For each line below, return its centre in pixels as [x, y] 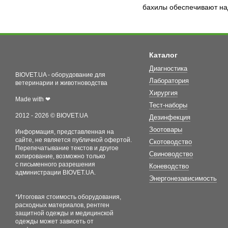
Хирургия [163, 93]
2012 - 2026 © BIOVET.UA [52, 115]
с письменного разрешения [55, 164]
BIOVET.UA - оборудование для [60, 75]
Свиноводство [171, 154]
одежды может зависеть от [54, 221]
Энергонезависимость [183, 178]
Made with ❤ [33, 99]
